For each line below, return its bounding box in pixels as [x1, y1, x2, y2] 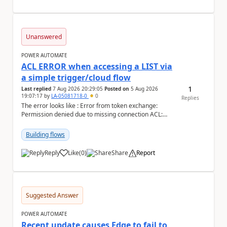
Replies [181, 94, 200, 101]
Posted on [104, 85, 129, 92]
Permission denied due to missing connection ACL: [21, 110, 163, 119]
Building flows [26, 130, 65, 139]
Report [136, 148, 155, 157]
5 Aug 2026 [131, 85, 158, 92]
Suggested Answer [26, 191, 79, 200]
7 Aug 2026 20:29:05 [53, 85, 103, 92]
